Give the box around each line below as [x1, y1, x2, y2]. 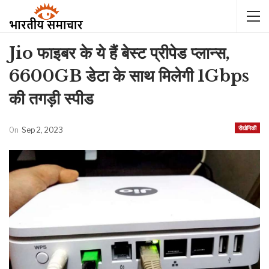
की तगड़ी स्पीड [9, 89, 94, 109]
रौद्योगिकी [238, 124, 256, 131]
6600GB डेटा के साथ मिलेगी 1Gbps [9, 66, 249, 86]
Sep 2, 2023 [22, 125, 63, 134]
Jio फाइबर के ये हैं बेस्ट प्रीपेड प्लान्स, [9, 43, 230, 63]
